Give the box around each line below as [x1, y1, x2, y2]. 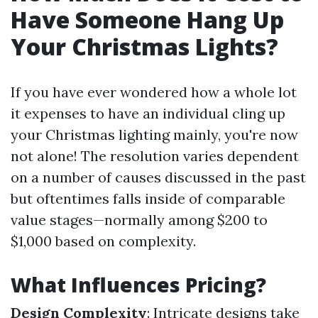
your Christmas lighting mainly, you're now [11, 126, 298, 144]
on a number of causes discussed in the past [11, 168, 306, 187]
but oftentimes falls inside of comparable [11, 190, 285, 208]
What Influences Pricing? [11, 271, 266, 299]
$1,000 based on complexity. [11, 232, 196, 251]
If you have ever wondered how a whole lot [11, 83, 297, 102]
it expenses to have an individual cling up [11, 104, 285, 123]
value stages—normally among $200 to [11, 211, 268, 229]
